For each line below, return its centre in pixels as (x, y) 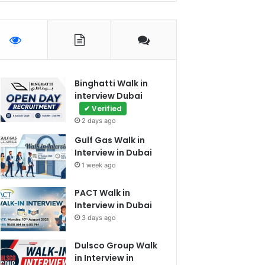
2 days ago (99, 120)
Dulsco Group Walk (116, 245)
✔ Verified (103, 108)
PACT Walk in (103, 193)
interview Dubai (109, 96)
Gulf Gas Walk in (110, 140)
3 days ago (99, 217)
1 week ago (99, 165)
